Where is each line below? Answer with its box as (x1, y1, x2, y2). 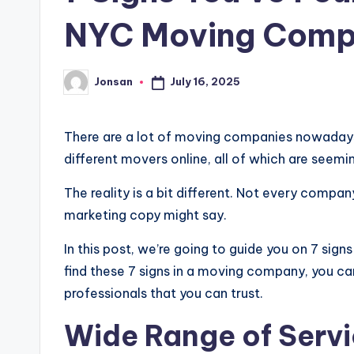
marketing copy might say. (64, 206, 227, 223)
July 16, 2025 (169, 75, 240, 88)
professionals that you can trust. (64, 284, 263, 301)
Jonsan (94, 75, 133, 88)
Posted (63, 80, 104, 93)
